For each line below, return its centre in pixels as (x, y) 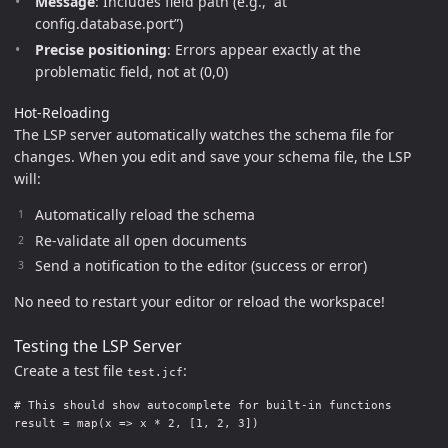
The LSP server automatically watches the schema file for (204, 135)
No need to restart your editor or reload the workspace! (199, 302)
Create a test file (70, 370)
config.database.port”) (109, 24)
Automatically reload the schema (145, 215)
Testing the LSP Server (98, 346)
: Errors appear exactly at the (264, 49)
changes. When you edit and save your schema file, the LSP (212, 157)
